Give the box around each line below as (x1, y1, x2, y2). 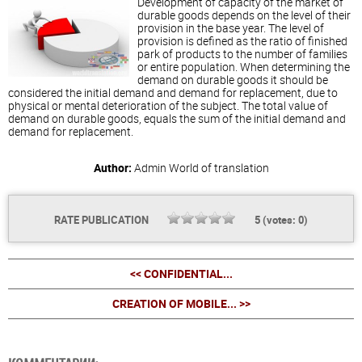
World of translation (168, 160, 269, 176)
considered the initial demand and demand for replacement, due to (8, 85, 338, 101)
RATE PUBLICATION (54, 213, 151, 228)
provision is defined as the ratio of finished (137, 33, 347, 49)
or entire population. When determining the (137, 59, 350, 75)
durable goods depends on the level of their (137, 7, 351, 23)
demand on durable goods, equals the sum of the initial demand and (8, 111, 346, 127)
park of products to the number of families (137, 46, 347, 62)
